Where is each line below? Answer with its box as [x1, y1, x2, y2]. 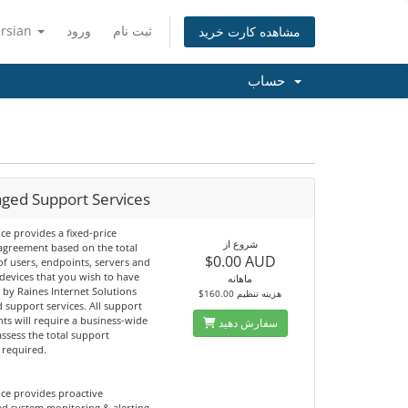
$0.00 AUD [204, 251, 276, 271]
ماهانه [228, 271, 253, 285]
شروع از [222, 237, 258, 250]
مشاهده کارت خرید [199, 23, 301, 41]
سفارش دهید [218, 315, 278, 331]
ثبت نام [113, 22, 152, 39]
